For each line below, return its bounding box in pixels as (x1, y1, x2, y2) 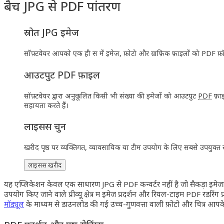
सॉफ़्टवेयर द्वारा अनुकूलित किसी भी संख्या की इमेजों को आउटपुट (24, 90, 198, 100)
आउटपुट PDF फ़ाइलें (24, 67, 100, 81)
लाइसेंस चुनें (24, 119, 66, 133)
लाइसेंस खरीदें (28, 160, 61, 170)
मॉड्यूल (4, 199, 24, 209)
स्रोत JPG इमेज (24, 25, 79, 39)
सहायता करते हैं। (24, 100, 68, 110)
